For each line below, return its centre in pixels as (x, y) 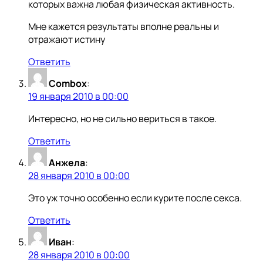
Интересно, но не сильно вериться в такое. (122, 119)
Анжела (67, 163)
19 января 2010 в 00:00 (78, 97)
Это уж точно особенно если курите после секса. (135, 198)
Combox (68, 84)
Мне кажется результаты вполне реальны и (124, 27)
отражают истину (67, 40)
